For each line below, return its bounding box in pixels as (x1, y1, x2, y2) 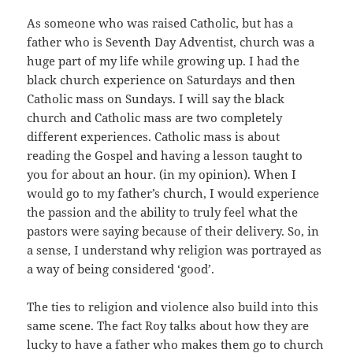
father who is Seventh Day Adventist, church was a (27, 34, 315, 50)
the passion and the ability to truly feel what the (27, 204, 299, 221)
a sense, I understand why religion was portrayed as (27, 242, 322, 258)
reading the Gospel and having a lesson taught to (27, 147, 303, 164)
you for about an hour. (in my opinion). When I (27, 166, 297, 183)
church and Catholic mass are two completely (27, 110, 283, 126)
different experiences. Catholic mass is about (27, 128, 281, 145)
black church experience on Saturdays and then (27, 72, 296, 88)
